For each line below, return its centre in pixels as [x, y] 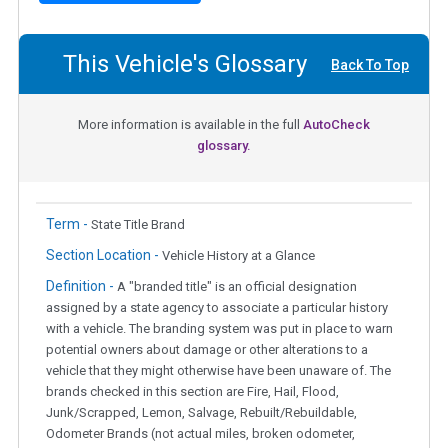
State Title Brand [138, 224]
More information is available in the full [190, 124]
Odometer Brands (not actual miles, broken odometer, [200, 433]
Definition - [81, 285]
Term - [68, 223]
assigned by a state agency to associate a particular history [217, 307]
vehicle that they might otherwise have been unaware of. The [218, 370]
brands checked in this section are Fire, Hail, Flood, [192, 391]
